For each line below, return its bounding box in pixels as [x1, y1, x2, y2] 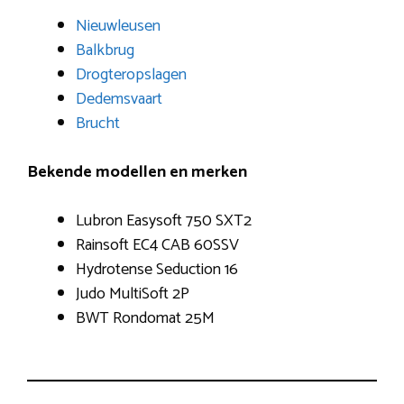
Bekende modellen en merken [27, 158, 247, 186]
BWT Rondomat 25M [76, 304, 215, 332]
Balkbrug [76, 36, 134, 64]
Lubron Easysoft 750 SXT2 [76, 207, 252, 234]
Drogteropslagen [76, 60, 187, 88]
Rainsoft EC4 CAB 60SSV [76, 231, 239, 259]
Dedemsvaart [76, 85, 162, 113]
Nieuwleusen [76, 12, 161, 40]
